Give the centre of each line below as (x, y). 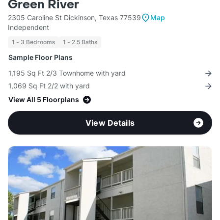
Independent (28, 27)
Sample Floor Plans (41, 57)
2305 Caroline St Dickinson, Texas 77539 (74, 18)
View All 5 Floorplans (44, 100)
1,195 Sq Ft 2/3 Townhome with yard (67, 73)
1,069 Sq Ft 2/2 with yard (49, 86)
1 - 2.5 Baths (80, 42)
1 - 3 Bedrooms (33, 42)
